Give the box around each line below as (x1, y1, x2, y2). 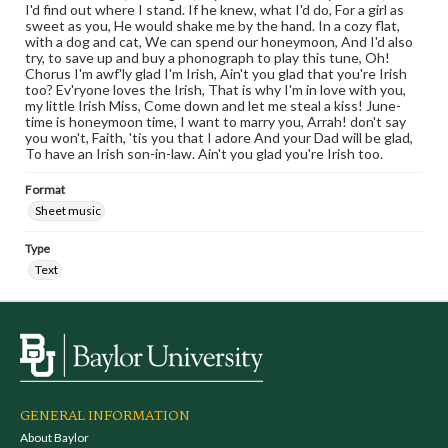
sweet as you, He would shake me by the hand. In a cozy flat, (25, 17, 400, 34)
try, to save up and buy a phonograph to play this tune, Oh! (25, 49, 390, 66)
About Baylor (20, 430, 89, 445)
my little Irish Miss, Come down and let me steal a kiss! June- (25, 97, 401, 114)
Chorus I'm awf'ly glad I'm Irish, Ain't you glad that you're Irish (25, 65, 407, 82)
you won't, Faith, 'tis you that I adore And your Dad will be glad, (25, 129, 413, 146)
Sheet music (35, 203, 101, 218)
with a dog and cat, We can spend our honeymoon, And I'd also (25, 33, 413, 50)
